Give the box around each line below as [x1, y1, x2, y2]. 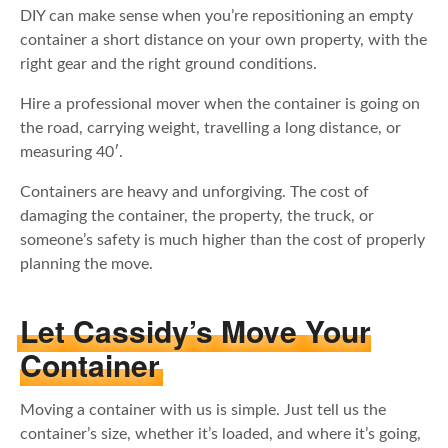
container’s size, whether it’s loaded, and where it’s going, [20, 425, 421, 442]
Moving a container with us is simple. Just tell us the [20, 401, 386, 418]
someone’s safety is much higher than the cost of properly [20, 232, 425, 249]
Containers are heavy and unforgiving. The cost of [20, 184, 369, 201]
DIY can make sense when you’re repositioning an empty [20, 8, 413, 25]
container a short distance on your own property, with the [20, 32, 427, 49]
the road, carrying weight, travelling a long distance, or [20, 120, 401, 137]
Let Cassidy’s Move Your [20, 308, 371, 352]
